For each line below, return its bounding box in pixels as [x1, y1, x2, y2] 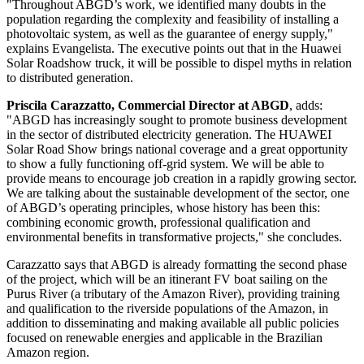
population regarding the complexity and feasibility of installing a [6, 11, 339, 26]
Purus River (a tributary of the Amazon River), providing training [6, 286, 340, 301]
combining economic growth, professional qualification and [6, 214, 310, 229]
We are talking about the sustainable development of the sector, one [6, 185, 349, 200]
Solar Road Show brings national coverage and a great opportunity [6, 141, 348, 156]
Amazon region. [6, 344, 89, 359]
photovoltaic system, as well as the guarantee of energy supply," [6, 26, 333, 41]
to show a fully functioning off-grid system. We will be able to [6, 156, 324, 171]
